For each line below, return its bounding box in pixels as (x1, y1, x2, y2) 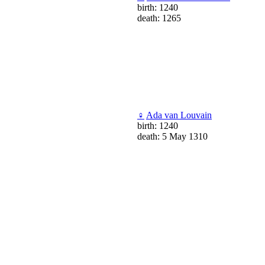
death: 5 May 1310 (137, 131, 208, 141)
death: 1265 (137, 12, 181, 23)
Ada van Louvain (146, 109, 212, 120)
